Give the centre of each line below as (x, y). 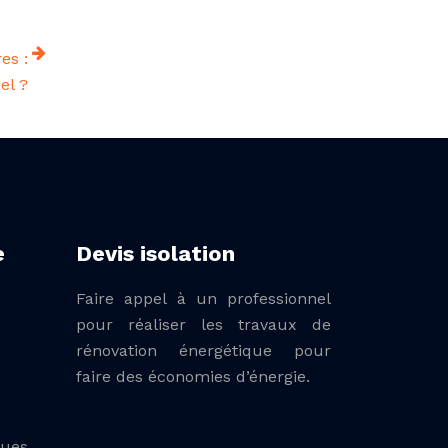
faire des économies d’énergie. (193, 376)
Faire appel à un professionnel (203, 298)
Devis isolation (155, 253)
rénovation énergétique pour (203, 350)
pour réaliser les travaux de (203, 324)
